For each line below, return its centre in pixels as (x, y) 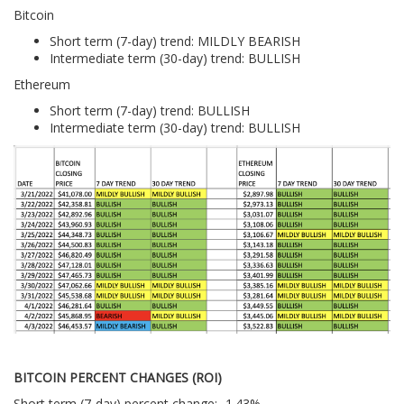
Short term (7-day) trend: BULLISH (150, 111)
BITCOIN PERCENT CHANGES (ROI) (118, 378)
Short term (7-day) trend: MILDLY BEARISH (175, 41)
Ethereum (42, 85)
